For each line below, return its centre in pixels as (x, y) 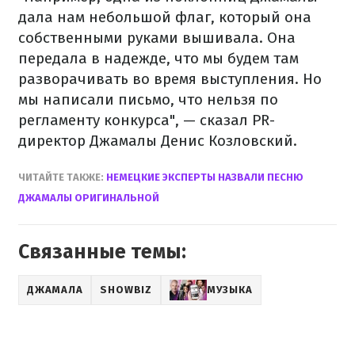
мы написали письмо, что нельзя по (148, 100)
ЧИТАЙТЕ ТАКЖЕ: (61, 177)
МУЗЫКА (229, 290)
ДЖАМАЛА (55, 290)
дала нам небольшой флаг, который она (165, 17)
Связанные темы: (102, 252)
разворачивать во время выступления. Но (170, 79)
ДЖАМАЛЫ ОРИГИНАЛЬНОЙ (89, 198)
